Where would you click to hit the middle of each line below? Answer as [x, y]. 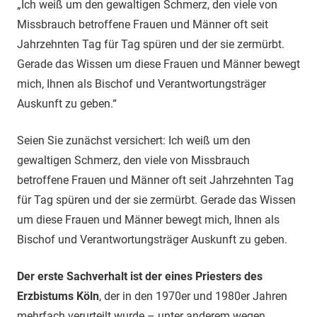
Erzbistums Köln [58, 296]
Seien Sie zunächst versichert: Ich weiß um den [134, 140]
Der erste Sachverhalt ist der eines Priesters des [140, 276]
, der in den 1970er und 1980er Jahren [193, 296]
